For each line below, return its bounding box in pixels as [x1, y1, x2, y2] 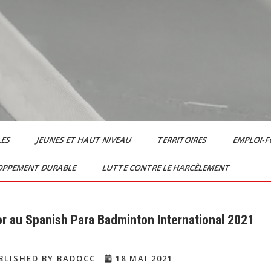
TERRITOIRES [155, 134, 210, 145]
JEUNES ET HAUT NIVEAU [34, 134, 134, 145]
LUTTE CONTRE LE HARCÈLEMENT [100, 162, 233, 173]
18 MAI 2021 [113, 253, 174, 264]
